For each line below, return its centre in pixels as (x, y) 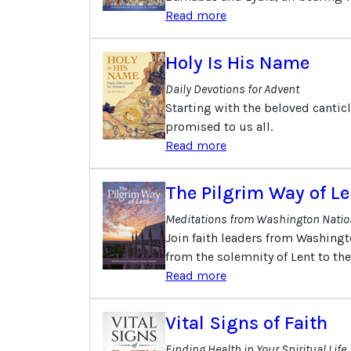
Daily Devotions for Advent (232, 89)
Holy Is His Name (237, 62)
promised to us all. (219, 126)
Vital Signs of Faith (246, 322)
